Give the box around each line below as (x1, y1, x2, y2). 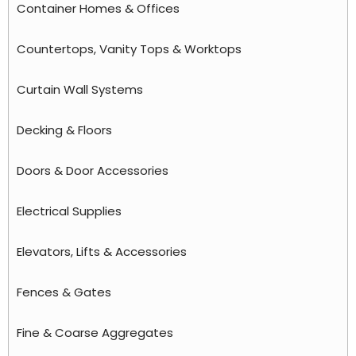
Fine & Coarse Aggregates (17, 323, 173, 341)
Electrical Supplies (17, 202, 122, 219)
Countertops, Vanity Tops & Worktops (17, 40, 242, 57)
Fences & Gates (17, 283, 111, 300)
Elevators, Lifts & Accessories (17, 242, 187, 260)
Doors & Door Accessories (17, 161, 168, 179)
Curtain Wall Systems (17, 80, 143, 98)
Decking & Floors (17, 121, 112, 138)
